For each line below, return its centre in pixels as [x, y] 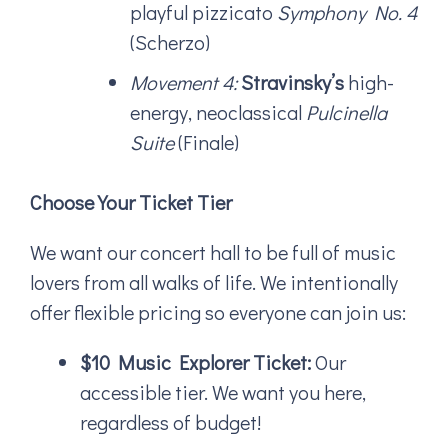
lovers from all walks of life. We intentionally [214, 282]
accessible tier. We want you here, [223, 392]
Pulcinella [346, 112]
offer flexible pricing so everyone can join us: [218, 312]
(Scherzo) [170, 42]
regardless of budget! [170, 422]
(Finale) [206, 142]
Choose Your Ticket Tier [131, 202]
